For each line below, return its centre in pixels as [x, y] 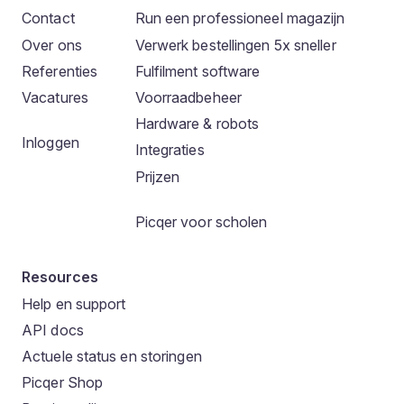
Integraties [170, 150]
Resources [60, 276]
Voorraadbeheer [188, 97]
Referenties [60, 71]
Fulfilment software [197, 71]
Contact [48, 18]
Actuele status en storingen [112, 357]
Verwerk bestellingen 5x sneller [235, 45]
